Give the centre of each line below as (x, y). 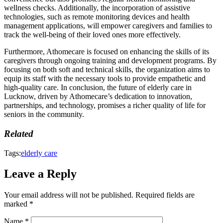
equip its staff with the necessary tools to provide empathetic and (105, 79)
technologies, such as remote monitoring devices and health (97, 17)
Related (19, 133)
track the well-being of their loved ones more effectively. (92, 35)
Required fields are (165, 195)
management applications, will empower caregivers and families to (108, 26)
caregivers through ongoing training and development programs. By (110, 61)
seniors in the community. (44, 114)
